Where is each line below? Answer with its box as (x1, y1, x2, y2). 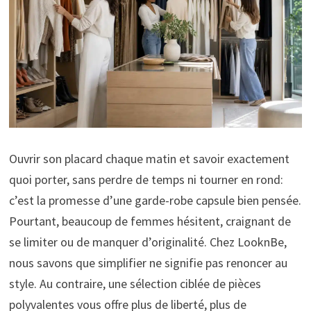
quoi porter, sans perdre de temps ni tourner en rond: (8, 171, 283, 187)
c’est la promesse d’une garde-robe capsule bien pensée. (8, 192, 301, 208)
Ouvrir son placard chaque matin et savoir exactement (8, 150, 289, 167)
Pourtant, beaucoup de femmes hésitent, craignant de (8, 212, 291, 229)
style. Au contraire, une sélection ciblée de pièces (8, 275, 261, 292)
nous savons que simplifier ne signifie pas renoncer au (8, 254, 287, 271)
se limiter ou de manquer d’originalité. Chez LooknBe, (8, 233, 287, 250)
